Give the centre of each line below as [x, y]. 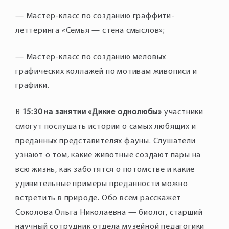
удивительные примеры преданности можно [102, 184]
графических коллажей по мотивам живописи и [106, 72]
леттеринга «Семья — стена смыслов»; [90, 31]
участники [183, 112]
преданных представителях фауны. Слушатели [106, 141]
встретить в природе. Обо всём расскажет [98, 198]
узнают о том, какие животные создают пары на [108, 155]
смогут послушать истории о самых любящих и [106, 127]
